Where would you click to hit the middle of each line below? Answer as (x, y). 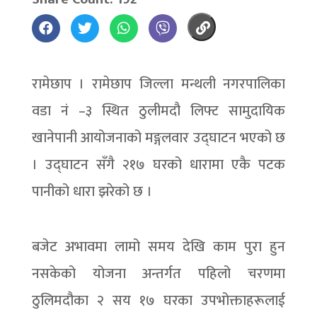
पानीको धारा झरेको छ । (93, 192)
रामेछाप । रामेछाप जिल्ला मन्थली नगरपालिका (158, 84)
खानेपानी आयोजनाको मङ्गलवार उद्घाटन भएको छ (158, 138)
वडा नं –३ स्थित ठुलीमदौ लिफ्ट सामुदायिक (158, 111)
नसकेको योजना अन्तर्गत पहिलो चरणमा (158, 274)
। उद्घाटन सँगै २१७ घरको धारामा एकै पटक (158, 165)
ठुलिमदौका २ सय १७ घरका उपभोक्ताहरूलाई (158, 301)
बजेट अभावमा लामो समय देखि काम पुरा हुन (158, 247)
